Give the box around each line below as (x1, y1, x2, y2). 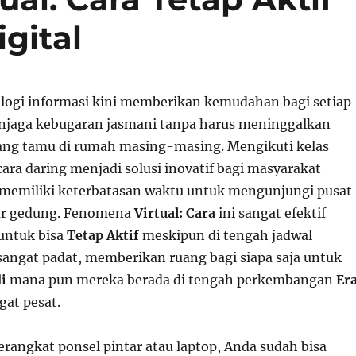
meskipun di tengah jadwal (138, 227, 312, 243)
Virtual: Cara (133, 205, 215, 221)
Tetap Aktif (66, 227, 139, 243)
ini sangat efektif (215, 205, 326, 221)
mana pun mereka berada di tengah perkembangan (6, 272, 336, 288)
